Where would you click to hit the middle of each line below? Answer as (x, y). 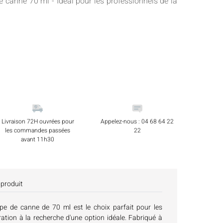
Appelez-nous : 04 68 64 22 (137, 122)
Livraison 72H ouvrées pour (38, 122)
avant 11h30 (38, 140)
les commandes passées (38, 131)
